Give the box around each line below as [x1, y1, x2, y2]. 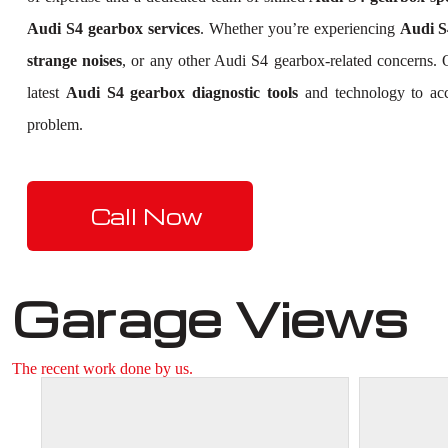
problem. [27, 115, 83, 133]
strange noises [27, 51, 123, 69]
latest [27, 83, 66, 101]
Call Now [91, 201, 203, 230]
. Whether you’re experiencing [199, 19, 400, 37]
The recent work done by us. [12, 359, 193, 377]
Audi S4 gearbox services [27, 19, 200, 37]
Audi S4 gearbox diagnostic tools [65, 83, 298, 101]
